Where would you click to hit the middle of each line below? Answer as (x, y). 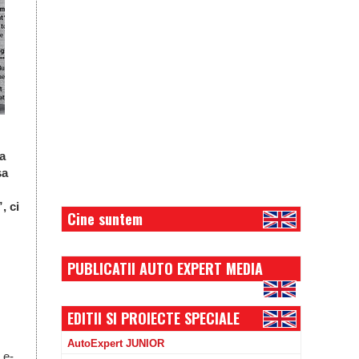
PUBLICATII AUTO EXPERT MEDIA (165, 268)
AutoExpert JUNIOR (116, 343)
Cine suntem (105, 219)
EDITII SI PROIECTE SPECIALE (153, 318)
